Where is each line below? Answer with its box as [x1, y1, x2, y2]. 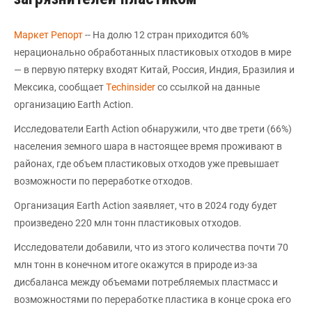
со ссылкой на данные [157, 81, 260, 93]
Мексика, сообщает [14, 81, 106, 93]
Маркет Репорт [14, 29, 85, 40]
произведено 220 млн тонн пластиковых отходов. [14, 217, 242, 228]
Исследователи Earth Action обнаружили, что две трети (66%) [14, 123, 292, 134]
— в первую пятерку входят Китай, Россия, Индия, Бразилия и [14, 63, 295, 75]
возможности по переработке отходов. [14, 175, 193, 187]
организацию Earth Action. [14, 98, 134, 110]
